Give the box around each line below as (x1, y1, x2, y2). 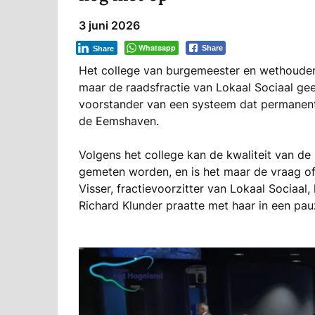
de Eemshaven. (79, 113, 159, 128)
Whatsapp (139, 41, 176, 53)
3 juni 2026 (79, 18, 140, 32)
